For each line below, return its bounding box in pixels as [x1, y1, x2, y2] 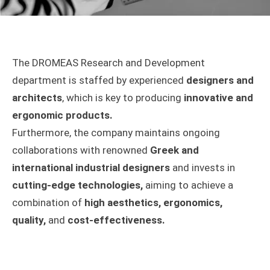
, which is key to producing [62, 91, 184, 104]
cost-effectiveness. [65, 213, 165, 226]
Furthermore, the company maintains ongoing [12, 126, 220, 139]
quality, [12, 213, 46, 226]
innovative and [184, 91, 253, 104]
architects [12, 91, 62, 104]
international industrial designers [12, 161, 170, 174]
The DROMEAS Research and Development [12, 56, 205, 69]
